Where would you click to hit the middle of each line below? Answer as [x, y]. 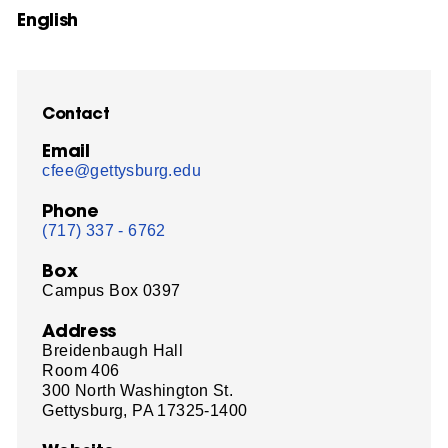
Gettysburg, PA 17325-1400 [145, 410]
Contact [75, 112]
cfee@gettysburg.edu [122, 170]
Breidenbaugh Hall [113, 350]
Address [79, 330]
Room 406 [81, 370]
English [47, 19]
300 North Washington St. [138, 390]
